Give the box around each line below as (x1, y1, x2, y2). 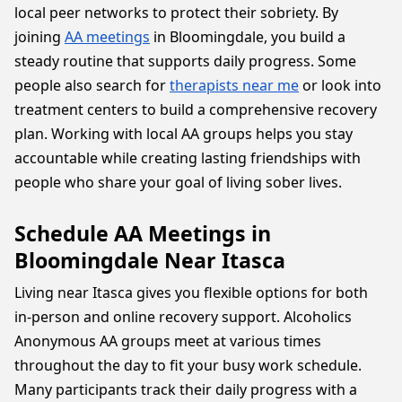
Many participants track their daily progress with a (14, 380, 357, 399)
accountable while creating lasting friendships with (14, 148, 361, 168)
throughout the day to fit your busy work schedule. (14, 355, 362, 375)
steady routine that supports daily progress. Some (14, 51, 356, 71)
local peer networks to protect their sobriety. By (14, 3, 338, 22)
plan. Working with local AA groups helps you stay (14, 124, 353, 144)
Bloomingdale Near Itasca (14, 246, 285, 275)
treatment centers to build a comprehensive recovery (14, 100, 377, 119)
